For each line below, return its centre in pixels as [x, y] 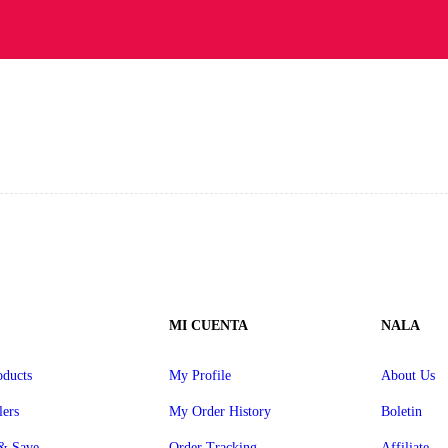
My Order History [220, 411]
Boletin [401, 411]
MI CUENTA [209, 325]
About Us [407, 375]
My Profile [200, 375]
